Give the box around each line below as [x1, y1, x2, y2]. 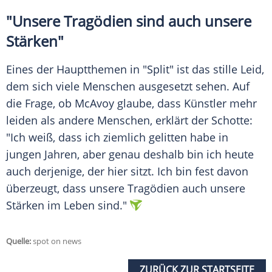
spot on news [31, 236, 81, 247]
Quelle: [6, 236, 31, 247]
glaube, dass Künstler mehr [114, 96, 257, 111]
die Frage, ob [6, 96, 75, 111]
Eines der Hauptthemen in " [6, 62, 147, 77]
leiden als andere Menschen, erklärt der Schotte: [6, 113, 253, 128]
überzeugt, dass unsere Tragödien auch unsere [6, 181, 245, 196]
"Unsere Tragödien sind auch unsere [6, 11, 251, 32]
